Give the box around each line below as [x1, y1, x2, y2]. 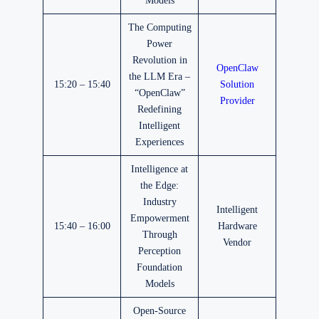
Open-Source [133, 305, 186, 317]
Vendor [223, 236, 251, 249]
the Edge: [140, 179, 179, 192]
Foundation [137, 261, 182, 273]
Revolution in [132, 54, 187, 66]
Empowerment [130, 212, 189, 224]
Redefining [137, 103, 182, 115]
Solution [220, 78, 254, 90]
